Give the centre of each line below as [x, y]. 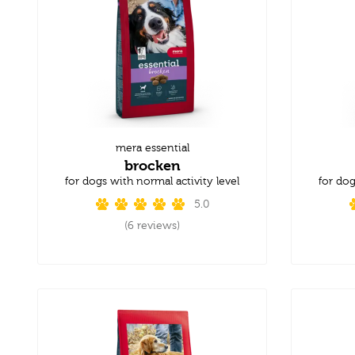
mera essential [152, 148]
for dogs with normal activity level [152, 181]
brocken [152, 165]
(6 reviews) [152, 225]
